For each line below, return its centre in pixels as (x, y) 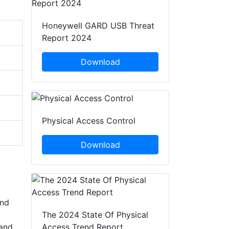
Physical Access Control (89, 121)
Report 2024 (67, 38)
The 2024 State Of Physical (95, 215)
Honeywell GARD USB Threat (98, 26)
